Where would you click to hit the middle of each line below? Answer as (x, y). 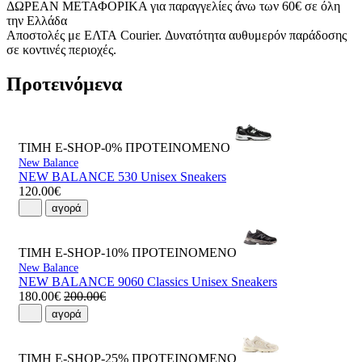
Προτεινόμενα (64, 84)
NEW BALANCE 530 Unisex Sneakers (122, 177)
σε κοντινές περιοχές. (61, 50)
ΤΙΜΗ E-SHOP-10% (74, 253)
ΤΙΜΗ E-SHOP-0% (70, 148)
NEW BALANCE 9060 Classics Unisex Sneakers (148, 282)
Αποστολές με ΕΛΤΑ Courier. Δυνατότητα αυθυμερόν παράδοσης (177, 36)
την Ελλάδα (37, 21)
